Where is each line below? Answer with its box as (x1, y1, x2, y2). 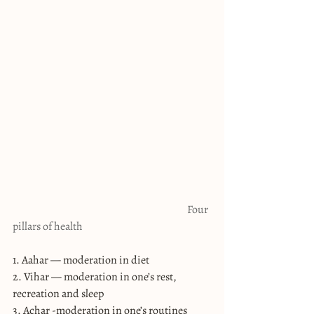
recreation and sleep (13, 285, 104, 301)
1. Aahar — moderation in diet (13, 252, 149, 268)
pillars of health (13, 218, 83, 234)
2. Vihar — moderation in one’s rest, (13, 268, 179, 285)
